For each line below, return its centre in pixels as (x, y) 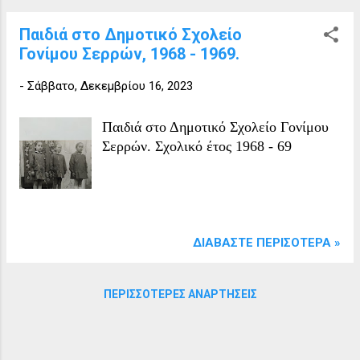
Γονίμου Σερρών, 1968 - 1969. (129, 53)
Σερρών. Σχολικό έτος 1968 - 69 (197, 146)
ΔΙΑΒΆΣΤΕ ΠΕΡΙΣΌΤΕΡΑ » (267, 242)
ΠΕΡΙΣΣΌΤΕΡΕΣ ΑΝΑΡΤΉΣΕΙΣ (180, 294)
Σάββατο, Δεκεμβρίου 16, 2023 (110, 86)
